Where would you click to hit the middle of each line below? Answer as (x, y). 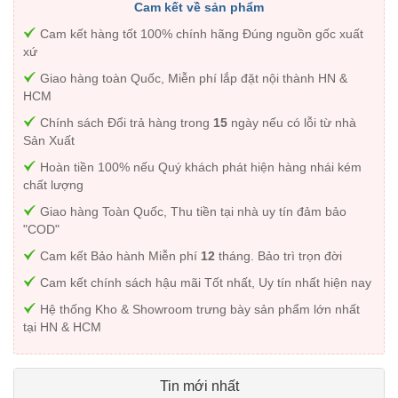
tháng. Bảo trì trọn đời (279, 256)
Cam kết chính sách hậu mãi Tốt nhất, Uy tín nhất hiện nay (204, 283)
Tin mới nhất (199, 386)
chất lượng (53, 185)
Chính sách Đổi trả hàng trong (125, 123)
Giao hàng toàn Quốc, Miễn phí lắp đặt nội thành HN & (192, 79)
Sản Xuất (49, 141)
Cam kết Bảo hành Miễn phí (119, 256)
